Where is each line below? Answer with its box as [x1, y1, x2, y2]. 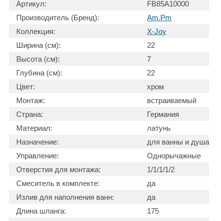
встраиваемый [147, 96, 196, 105]
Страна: [16, 110, 43, 119]
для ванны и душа [147, 138, 209, 147]
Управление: [16, 151, 59, 160]
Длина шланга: [16, 207, 66, 216]
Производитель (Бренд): [16, 13, 99, 22]
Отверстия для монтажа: [16, 165, 101, 174]
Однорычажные [147, 151, 201, 160]
